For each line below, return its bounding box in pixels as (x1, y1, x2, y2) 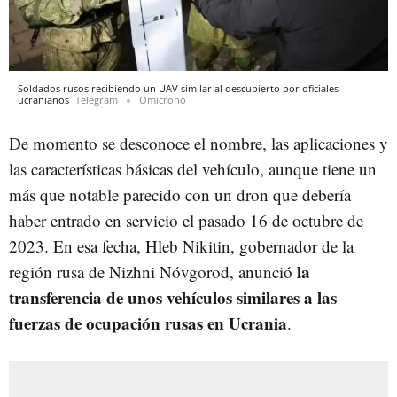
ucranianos (18, 92, 72, 106)
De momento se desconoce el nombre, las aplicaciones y (9, 131, 388, 154)
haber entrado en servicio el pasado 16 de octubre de (9, 208, 363, 231)
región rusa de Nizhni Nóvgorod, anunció (9, 260, 297, 283)
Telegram (75, 92, 118, 106)
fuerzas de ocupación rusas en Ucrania (9, 310, 287, 335)
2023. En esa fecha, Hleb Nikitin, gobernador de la (9, 234, 354, 257)
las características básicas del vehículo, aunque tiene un (9, 157, 377, 180)
